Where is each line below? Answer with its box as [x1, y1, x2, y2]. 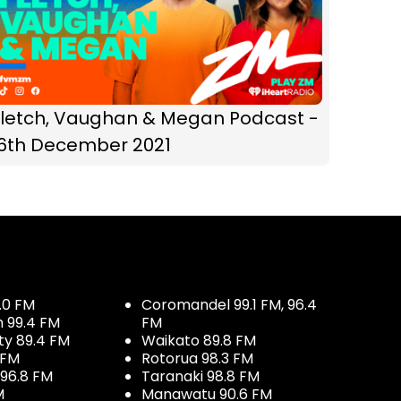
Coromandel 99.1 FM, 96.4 [141, 294, 317, 315]
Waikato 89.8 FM [141, 329, 256, 351]
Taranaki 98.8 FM [141, 365, 260, 387]
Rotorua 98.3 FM [141, 347, 253, 369]
